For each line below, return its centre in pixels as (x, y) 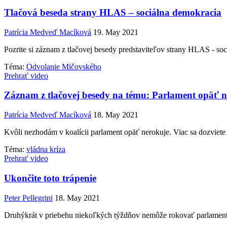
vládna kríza (46, 149)
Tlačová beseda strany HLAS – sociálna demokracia (113, 12)
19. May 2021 (116, 32)
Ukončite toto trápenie (50, 178)
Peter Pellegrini (28, 198)
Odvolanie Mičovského (64, 66)
